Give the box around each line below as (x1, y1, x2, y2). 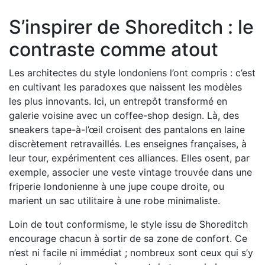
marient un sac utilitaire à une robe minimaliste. (9, 194, 220, 206)
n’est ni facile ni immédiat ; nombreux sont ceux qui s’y (9, 246, 253, 258)
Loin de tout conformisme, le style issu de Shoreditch (9, 218, 248, 230)
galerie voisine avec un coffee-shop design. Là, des (9, 109, 239, 121)
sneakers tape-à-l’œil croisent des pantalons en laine (9, 123, 245, 135)
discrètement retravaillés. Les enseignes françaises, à (9, 137, 247, 150)
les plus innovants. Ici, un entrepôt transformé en (9, 95, 227, 107)
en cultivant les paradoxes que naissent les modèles (9, 80, 242, 93)
